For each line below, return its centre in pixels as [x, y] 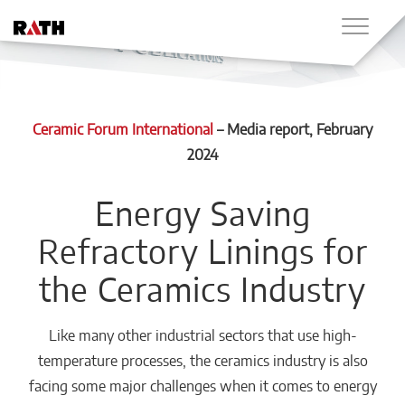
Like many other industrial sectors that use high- [202, 335]
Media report [268, 129]
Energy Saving [202, 212]
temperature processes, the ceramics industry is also [202, 360]
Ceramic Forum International [123, 129]
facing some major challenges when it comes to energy [202, 386]
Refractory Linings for [202, 250]
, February [341, 129]
